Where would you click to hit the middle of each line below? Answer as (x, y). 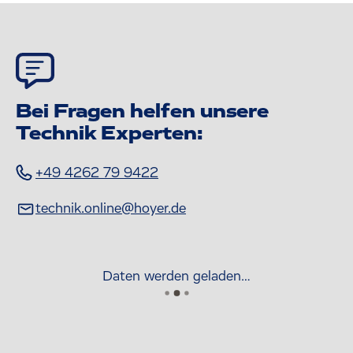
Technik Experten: (109, 134)
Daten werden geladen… (176, 276)
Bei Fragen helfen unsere (142, 111)
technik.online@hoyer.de (111, 208)
